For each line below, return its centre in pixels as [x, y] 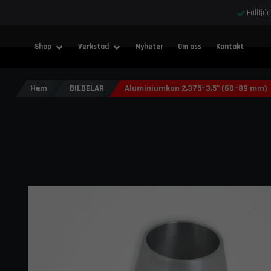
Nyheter [149, 47]
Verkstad [93, 47]
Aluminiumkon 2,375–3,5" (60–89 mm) [196, 88]
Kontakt [230, 47]
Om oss [189, 47]
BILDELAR [87, 88]
